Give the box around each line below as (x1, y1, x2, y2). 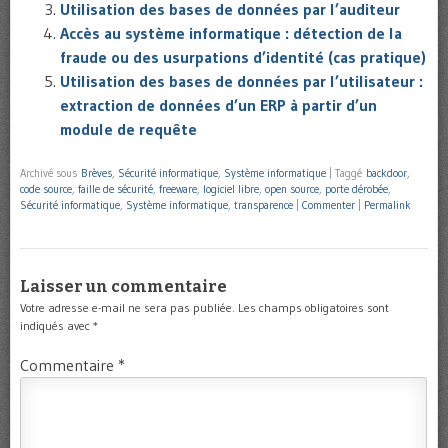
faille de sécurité (78, 182, 153, 197)
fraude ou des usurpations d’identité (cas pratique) (60, 47, 426, 68)
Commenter (302, 198, 355, 213)
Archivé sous (20, 166, 81, 181)
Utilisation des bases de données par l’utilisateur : (60, 71, 423, 92)
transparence (234, 198, 293, 213)
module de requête (60, 119, 197, 140)
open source (265, 182, 319, 197)
